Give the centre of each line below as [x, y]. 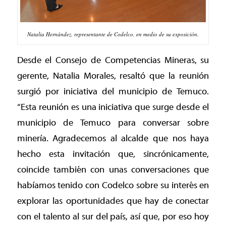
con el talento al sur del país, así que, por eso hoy [113, 217]
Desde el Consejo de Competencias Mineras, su [113, 61]
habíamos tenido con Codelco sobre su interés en [113, 186]
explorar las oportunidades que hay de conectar [113, 201]
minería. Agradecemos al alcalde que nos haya [113, 139]
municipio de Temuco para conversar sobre [113, 123]
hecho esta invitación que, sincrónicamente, [113, 154]
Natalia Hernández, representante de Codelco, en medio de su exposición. [113, 34]
